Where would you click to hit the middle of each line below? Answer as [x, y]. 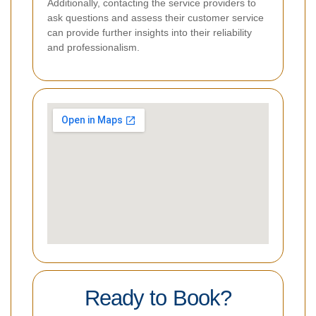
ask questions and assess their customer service [156, 18]
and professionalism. [93, 48]
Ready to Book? [158, 298]
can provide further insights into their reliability [150, 33]
